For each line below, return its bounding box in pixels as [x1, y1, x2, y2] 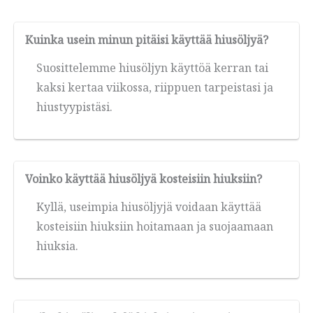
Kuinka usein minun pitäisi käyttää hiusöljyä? [25, 32, 268, 48]
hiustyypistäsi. [36, 99, 112, 115]
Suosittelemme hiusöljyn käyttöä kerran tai [36, 60, 268, 76]
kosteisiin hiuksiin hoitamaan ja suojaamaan [36, 219, 273, 235]
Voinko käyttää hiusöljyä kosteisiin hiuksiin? [25, 171, 262, 187]
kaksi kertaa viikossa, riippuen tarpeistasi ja [36, 80, 273, 96]
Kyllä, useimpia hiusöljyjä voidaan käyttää [36, 199, 261, 215]
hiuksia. [36, 238, 78, 254]
